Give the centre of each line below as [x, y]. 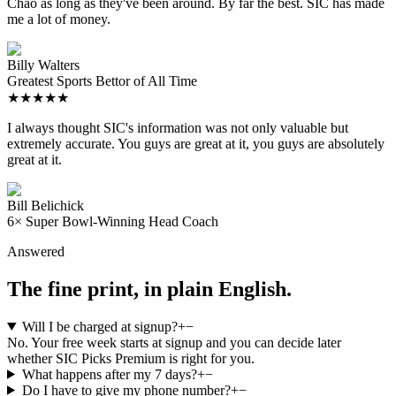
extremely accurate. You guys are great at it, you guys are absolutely [196, 143]
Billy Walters [43, 65]
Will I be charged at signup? [99, 326]
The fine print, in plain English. [149, 289]
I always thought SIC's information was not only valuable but [178, 127]
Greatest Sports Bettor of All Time [102, 80]
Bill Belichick [46, 205]
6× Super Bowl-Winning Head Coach [113, 221]
